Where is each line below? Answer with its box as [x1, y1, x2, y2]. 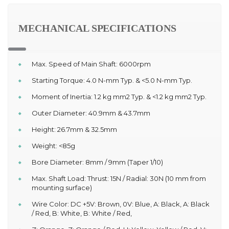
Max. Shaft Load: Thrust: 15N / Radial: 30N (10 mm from [32, 174, 206, 182]
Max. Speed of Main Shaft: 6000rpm [32, 59, 151, 68]
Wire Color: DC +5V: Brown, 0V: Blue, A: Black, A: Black [32, 199, 210, 208]
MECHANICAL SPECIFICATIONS [18, 22, 176, 34]
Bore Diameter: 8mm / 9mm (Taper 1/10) [32, 157, 163, 166]
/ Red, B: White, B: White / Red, [32, 209, 132, 217]
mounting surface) [32, 183, 92, 192]
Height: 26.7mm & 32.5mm [32, 125, 117, 133]
